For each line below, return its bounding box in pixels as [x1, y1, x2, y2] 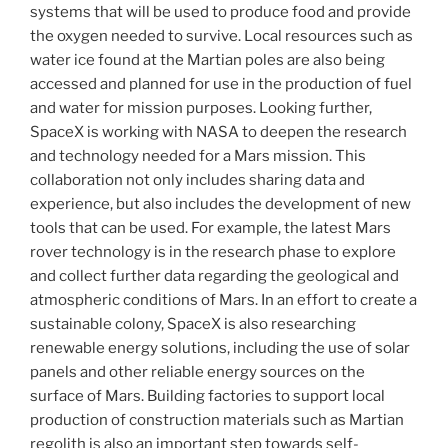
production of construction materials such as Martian [30, 410, 404, 429]
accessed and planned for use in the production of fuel [30, 74, 412, 93]
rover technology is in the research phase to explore [30, 242, 396, 261]
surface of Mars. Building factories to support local [30, 386, 385, 405]
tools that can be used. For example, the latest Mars [30, 218, 391, 237]
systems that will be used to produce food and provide [30, 2, 411, 21]
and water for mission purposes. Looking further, [30, 98, 372, 117]
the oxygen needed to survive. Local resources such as [30, 26, 413, 45]
